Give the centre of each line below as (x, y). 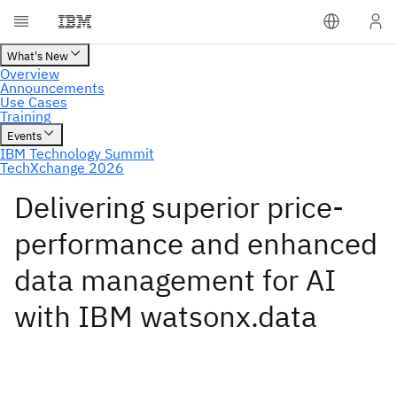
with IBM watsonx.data (166, 316)
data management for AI (175, 280)
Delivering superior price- (179, 207)
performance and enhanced (196, 243)
